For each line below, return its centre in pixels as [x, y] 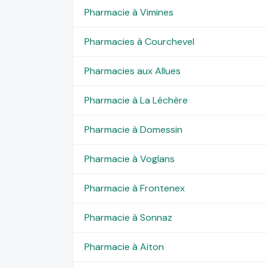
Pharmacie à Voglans [129, 159]
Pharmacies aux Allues [132, 71]
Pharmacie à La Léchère [136, 100]
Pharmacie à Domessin [133, 129]
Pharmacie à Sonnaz [128, 217]
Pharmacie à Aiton [124, 246]
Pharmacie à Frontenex [134, 188]
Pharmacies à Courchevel [139, 41]
